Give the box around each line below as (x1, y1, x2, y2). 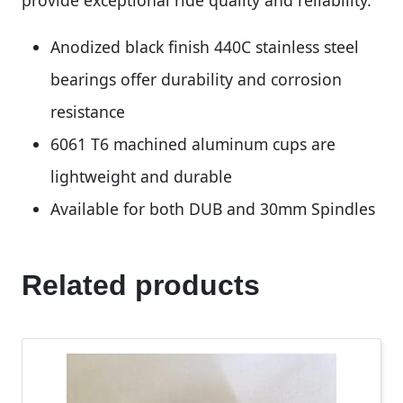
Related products (22, 268, 260, 301)
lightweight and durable (50, 165, 232, 187)
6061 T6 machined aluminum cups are (50, 132, 336, 155)
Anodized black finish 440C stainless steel (50, 35, 359, 58)
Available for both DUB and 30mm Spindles (50, 197, 375, 219)
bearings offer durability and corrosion (50, 67, 342, 90)
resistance (50, 100, 125, 122)
